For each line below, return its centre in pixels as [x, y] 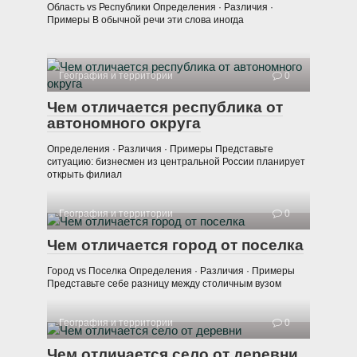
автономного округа [124, 124]
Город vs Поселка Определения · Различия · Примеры [171, 271]
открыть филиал [84, 175]
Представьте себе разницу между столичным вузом [164, 284]
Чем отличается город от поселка [175, 245]
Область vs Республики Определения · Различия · [160, 8]
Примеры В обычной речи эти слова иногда [145, 20]
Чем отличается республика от [165, 108]
